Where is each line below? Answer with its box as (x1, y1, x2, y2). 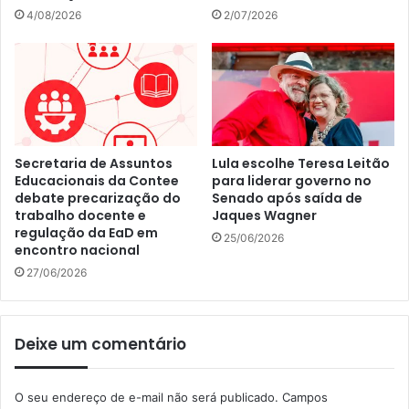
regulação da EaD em (15, 223, 158, 242)
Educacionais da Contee (15, 171, 179, 190)
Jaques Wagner (212, 205, 317, 225)
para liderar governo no (212, 171, 372, 190)
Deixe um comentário (15, 332, 186, 355)
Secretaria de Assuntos (15, 153, 173, 173)
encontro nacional (15, 240, 140, 259)
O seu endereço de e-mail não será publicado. (15, 389, 278, 404)
